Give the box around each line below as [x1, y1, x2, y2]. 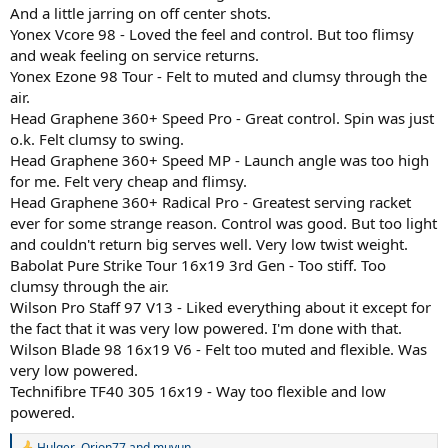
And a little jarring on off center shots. [10, 3, 271, 23]
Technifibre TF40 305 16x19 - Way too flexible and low [10, 381, 386, 401]
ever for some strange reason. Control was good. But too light [10, 213, 437, 233]
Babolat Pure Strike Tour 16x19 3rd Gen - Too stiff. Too [10, 255, 386, 275]
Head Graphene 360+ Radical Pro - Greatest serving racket [10, 192, 411, 212]
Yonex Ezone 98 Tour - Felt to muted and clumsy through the [10, 66, 427, 86]
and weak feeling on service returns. [10, 45, 259, 65]
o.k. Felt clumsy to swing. [10, 129, 184, 149]
